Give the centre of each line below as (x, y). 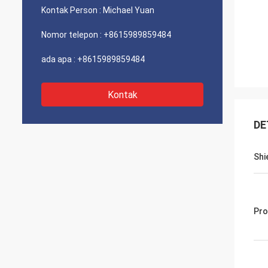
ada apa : (58, 59)
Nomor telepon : (71, 35)
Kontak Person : (71, 10)
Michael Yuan (129, 10)
